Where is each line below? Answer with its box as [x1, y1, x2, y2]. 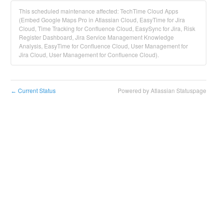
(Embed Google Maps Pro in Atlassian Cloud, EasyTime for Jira [19, 15, 186, 24]
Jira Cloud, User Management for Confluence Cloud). [19, 50, 159, 59]
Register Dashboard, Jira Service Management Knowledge [19, 32, 174, 41]
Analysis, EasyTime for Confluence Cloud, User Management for [19, 41, 188, 50]
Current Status [16, 86, 56, 94]
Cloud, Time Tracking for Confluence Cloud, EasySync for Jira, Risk [19, 24, 196, 32]
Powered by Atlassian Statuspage [117, 86, 206, 94]
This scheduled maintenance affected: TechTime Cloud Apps [19, 6, 179, 15]
